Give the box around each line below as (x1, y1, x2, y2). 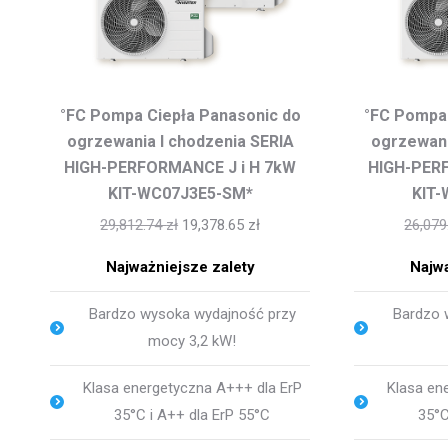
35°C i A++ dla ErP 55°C (114, 405, 271, 424)
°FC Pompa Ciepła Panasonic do (59, 105, 301, 125)
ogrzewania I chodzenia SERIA (66, 131, 294, 151)
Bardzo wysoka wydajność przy (88, 304, 296, 323)
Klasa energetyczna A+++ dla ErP (82, 378, 302, 397)
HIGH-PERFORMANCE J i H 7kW (64, 157, 297, 177)
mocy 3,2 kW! (148, 331, 237, 350)
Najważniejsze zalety (105, 257, 255, 276)
